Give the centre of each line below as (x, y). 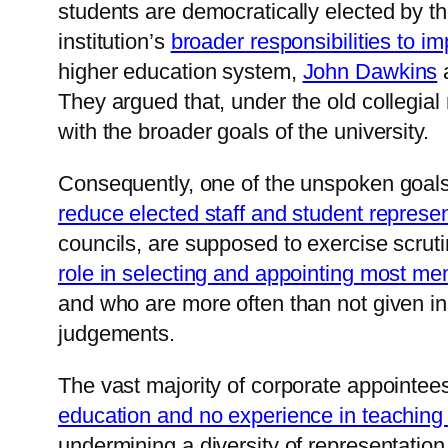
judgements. (116, 334)
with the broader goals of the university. (243, 132)
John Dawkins (370, 72)
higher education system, (180, 72)
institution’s (114, 42)
